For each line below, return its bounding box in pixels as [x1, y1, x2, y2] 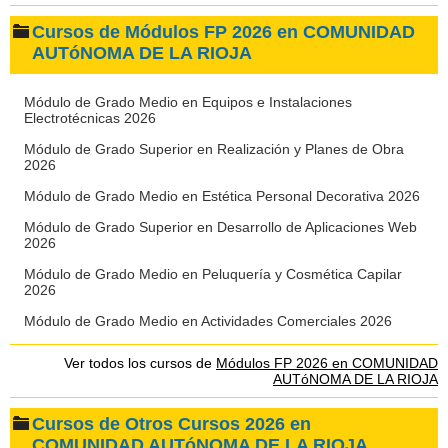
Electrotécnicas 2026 [24, 110, 156, 126]
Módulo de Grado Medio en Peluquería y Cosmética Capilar [24, 266, 402, 282]
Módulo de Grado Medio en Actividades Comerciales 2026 [24, 313, 392, 329]
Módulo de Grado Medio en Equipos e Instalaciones [24, 94, 352, 110]
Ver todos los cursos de [64, 355, 216, 371]
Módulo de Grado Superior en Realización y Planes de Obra [24, 141, 404, 157]
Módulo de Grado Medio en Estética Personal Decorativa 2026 [24, 188, 420, 204]
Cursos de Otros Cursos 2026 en [32, 414, 311, 434]
